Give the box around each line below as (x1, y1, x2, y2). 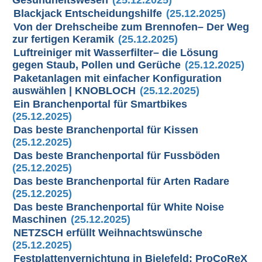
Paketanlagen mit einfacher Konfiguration (13, 73, 222, 84)
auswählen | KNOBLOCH (12, 85, 136, 96)
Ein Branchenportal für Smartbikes (13, 98, 188, 110)
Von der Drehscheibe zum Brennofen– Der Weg (13, 21, 250, 33)
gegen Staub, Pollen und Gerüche (12, 59, 181, 71)
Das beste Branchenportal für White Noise (13, 201, 225, 213)
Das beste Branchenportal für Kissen (13, 124, 199, 136)
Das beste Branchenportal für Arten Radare (13, 175, 230, 187)
